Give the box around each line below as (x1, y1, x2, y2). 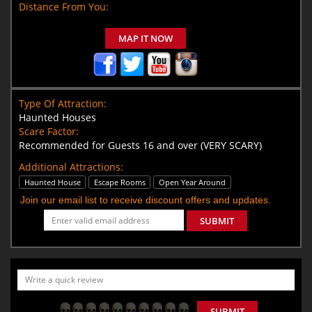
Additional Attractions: (19, 159, 123, 173)
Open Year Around (158, 176, 226, 187)
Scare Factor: (19, 124, 79, 138)
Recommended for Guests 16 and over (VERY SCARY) (19, 138, 262, 152)
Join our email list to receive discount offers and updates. (20, 194, 271, 205)
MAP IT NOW (118, 31, 173, 45)
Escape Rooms (93, 176, 146, 187)
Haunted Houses (19, 110, 96, 124)
